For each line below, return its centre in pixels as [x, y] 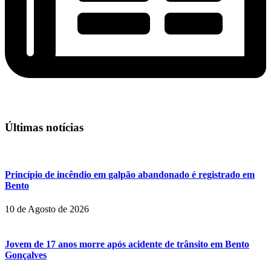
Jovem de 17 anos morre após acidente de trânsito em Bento [127, 244]
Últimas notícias [44, 128]
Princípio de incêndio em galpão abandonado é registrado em [130, 175]
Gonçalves [26, 255]
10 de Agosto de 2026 [47, 209]
